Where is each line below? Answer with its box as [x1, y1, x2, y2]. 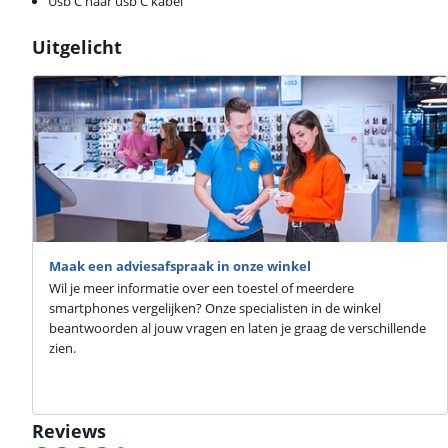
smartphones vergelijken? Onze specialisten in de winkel [49, 299, 381, 318]
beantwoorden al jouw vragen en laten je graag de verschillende [49, 319, 426, 338]
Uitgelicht [32, 35, 122, 60]
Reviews [32, 418, 106, 443]
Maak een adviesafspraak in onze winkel [49, 257, 311, 276]
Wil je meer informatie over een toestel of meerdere [49, 279, 354, 298]
